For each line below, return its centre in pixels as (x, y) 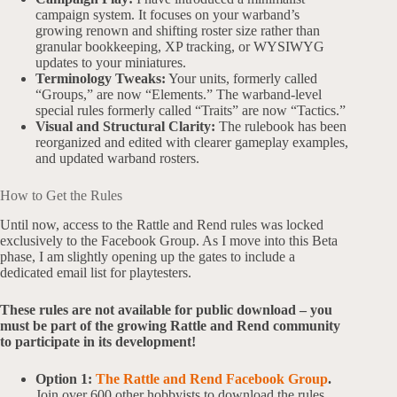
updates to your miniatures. (111, 63)
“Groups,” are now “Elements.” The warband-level (179, 95)
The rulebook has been (283, 127)
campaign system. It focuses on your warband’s (167, 15)
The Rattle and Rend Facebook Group (212, 379)
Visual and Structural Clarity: (127, 127)
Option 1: (66, 379)
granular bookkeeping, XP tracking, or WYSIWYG (180, 47)
